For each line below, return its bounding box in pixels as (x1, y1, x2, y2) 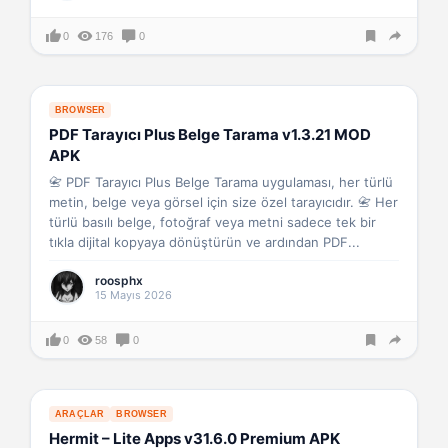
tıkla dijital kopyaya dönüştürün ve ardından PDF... (49, 234, 360, 250)
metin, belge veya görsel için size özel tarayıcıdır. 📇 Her (49, 194, 398, 210)
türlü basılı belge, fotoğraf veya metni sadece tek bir (49, 214, 376, 230)
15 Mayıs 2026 (95, 287, 172, 302)
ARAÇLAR (55, 409, 105, 419)
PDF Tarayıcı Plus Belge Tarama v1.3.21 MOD (49, 125, 371, 144)
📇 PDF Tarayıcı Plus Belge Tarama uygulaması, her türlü (49, 174, 393, 190)
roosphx (95, 272, 143, 288)
